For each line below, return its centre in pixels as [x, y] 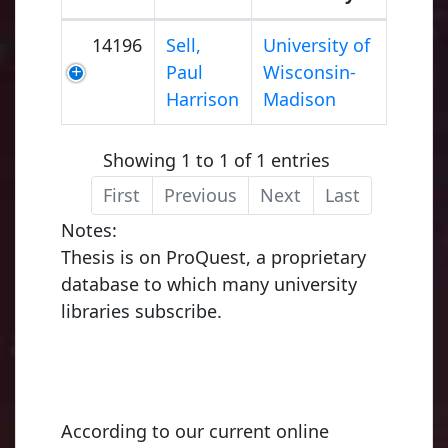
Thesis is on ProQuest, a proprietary [213, 256]
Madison [300, 99]
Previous [200, 195]
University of [317, 45]
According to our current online [195, 430]
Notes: [89, 229]
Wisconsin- [310, 72]
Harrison [203, 99]
